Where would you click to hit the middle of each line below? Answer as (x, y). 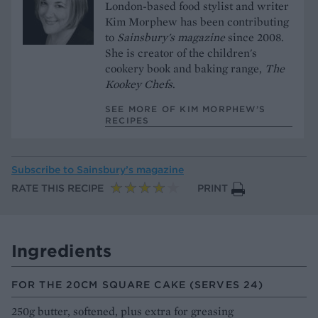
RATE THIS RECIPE (57, 188)
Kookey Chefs (139, 84)
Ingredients (62, 250)
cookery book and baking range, (183, 68)
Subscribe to (44, 169)
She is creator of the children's (181, 53)
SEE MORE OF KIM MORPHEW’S (185, 109)
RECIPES (127, 120)
